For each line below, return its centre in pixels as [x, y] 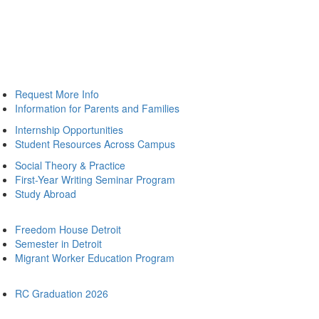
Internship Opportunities [69, 130]
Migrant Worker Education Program [95, 258]
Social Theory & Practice [70, 165]
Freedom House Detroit [68, 229]
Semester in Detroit [58, 244]
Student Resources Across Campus [95, 144]
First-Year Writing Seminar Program [95, 179]
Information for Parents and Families [97, 108]
